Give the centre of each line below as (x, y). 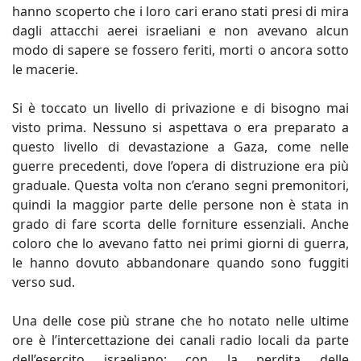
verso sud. (44, 282)
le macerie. (47, 69)
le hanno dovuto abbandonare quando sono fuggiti (180, 262)
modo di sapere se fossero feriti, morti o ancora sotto (180, 50)
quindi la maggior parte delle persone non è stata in (180, 204)
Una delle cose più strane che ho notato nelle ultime (180, 320)
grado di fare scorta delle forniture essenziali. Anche (180, 224)
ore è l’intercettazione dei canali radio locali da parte (180, 340)
